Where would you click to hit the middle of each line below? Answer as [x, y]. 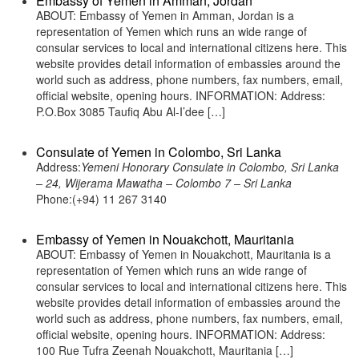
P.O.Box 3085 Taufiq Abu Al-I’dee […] [131, 111]
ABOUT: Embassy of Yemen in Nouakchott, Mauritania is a [184, 254]
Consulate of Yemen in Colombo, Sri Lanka [159, 152]
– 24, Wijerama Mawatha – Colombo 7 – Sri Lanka [164, 183]
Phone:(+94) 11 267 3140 [101, 199]
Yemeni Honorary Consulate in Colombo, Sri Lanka [210, 167]
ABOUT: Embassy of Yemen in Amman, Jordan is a [165, 15]
